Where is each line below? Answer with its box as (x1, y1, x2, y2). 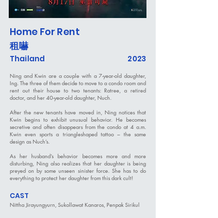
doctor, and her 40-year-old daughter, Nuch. (10, 94, 111, 101)
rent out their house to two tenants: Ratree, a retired (10, 87, 146, 94)
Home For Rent (10, 25, 80, 38)
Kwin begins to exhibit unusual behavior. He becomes (10, 116, 146, 123)
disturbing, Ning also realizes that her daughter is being (10, 160, 146, 167)
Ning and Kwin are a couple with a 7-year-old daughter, (10, 72, 146, 79)
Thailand (10, 54, 45, 64)
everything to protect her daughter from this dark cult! (10, 174, 133, 182)
